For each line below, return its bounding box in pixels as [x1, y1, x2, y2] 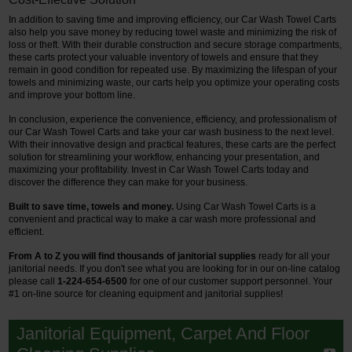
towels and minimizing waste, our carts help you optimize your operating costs [9, 76, 340, 88]
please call [9, 275, 58, 287]
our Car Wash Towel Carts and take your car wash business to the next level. [9, 126, 335, 137]
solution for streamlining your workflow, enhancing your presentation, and [9, 151, 321, 163]
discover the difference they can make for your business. [9, 176, 248, 188]
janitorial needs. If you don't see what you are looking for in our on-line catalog [9, 262, 341, 274]
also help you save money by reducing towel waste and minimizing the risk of [9, 26, 337, 38]
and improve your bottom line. [9, 89, 136, 101]
